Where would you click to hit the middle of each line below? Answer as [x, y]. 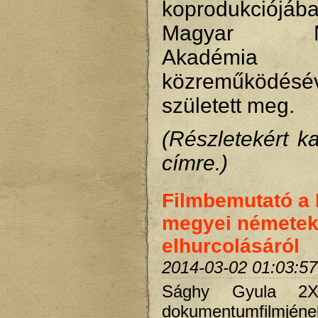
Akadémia [210, 57]
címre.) [195, 163]
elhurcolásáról [231, 246]
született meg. [231, 106]
